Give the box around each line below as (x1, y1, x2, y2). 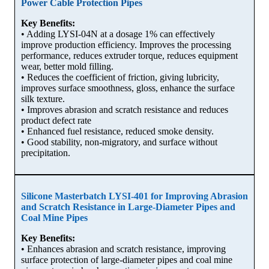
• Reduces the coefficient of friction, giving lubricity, (21, 71, 219, 82)
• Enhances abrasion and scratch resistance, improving (21, 243, 226, 254)
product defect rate (21, 115, 91, 125)
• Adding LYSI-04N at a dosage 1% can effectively (21, 28, 215, 39)
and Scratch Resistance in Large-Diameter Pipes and (21, 201, 235, 212)
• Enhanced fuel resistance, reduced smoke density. (21, 125, 214, 136)
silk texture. (21, 93, 65, 104)
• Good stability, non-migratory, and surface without (21, 136, 217, 147)
